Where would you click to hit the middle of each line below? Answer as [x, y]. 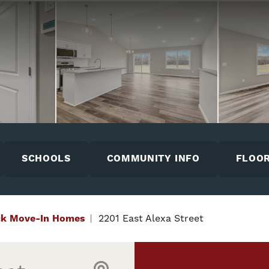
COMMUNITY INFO [153, 159]
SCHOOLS [46, 159]
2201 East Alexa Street [151, 218]
